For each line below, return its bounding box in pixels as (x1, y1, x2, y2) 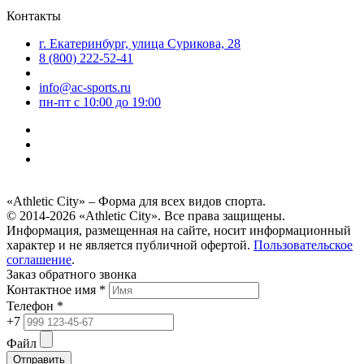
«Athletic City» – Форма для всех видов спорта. (6, 194, 266, 209)
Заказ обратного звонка (6, 267, 136, 282)
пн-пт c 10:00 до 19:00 (39, 95, 161, 110)
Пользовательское (253, 238, 353, 253)
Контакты (6, 9, 61, 24)
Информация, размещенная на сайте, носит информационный (6, 223, 351, 238)
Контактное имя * (6, 283, 106, 297)
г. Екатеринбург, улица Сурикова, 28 (39, 37, 240, 51)
